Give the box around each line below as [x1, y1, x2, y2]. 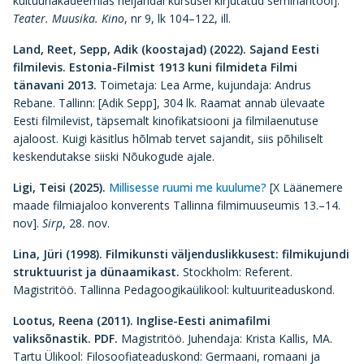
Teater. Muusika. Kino [13, 11, 124, 26]
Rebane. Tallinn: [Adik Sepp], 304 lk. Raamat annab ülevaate [13, 95, 325, 110]
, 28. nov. [63, 215, 110, 231]
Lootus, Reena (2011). [13, 313, 136, 328]
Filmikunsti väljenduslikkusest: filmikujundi [106, 246, 349, 262]
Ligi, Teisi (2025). [13, 180, 109, 195]
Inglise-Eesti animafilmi [136, 313, 271, 328]
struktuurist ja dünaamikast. [13, 264, 183, 279]
